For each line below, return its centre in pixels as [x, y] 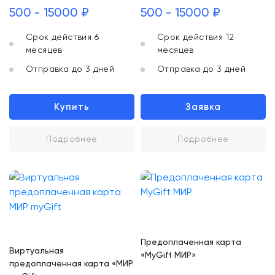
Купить [72, 107]
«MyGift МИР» [168, 255]
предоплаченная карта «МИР [71, 263]
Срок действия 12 [196, 37]
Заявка [203, 107]
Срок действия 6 [63, 37]
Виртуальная [37, 250]
